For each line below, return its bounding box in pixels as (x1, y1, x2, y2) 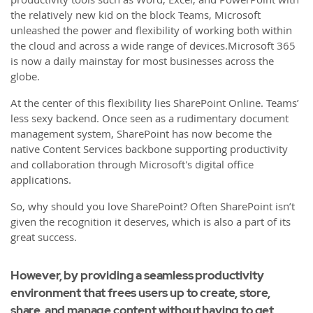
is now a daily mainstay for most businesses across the (10, 54, 274, 68)
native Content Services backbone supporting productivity (10, 142, 288, 156)
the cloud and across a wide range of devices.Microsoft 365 (10, 38, 296, 53)
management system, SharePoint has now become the (10, 126, 272, 141)
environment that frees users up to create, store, (10, 285, 270, 301)
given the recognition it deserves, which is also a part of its (10, 214, 291, 229)
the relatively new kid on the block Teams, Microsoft (10, 8, 261, 22)
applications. (10, 173, 74, 187)
